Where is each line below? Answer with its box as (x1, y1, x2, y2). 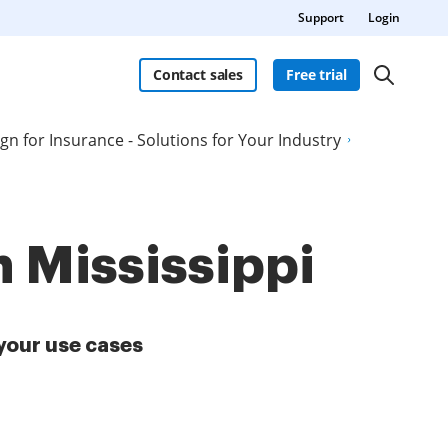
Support (298, 9, 344, 26)
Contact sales (152, 65, 243, 84)
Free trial (286, 65, 347, 84)
